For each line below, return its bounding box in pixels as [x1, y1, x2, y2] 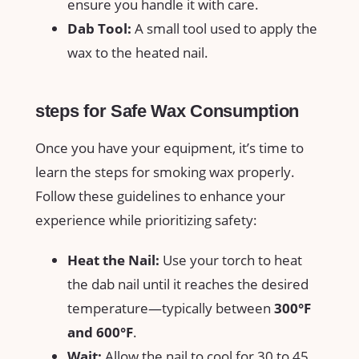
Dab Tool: [67, 19, 131, 38]
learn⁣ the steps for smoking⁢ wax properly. [35, 162, 295, 181]
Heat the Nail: [67, 250, 159, 269]
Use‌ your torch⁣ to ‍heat [159, 250, 302, 269]
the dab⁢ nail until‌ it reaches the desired [67, 274, 309, 293]
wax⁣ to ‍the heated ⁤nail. [67, 43, 208, 63]
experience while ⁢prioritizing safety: [35, 210, 257, 229]
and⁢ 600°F [67, 322, 133, 341]
